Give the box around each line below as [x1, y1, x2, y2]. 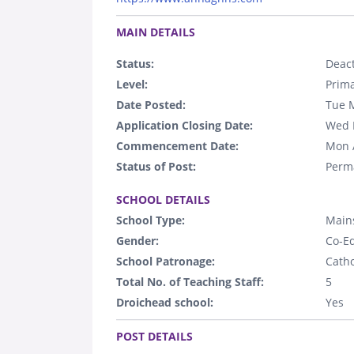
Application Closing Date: [116, 117, 253, 133]
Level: [116, 76, 148, 92]
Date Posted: [116, 96, 186, 112]
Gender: [116, 232, 159, 248]
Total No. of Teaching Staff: [116, 273, 264, 289]
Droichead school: [116, 294, 213, 310]
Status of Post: [116, 158, 196, 174]
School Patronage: [116, 253, 215, 269]
